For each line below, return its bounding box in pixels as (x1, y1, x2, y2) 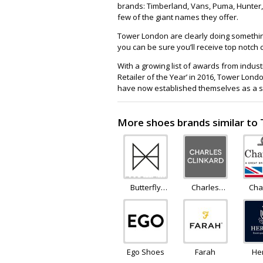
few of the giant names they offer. (117, 11, 238, 22)
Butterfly (130, 182, 161, 193)
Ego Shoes (127, 247, 164, 257)
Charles (191, 182, 220, 193)
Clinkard (190, 193, 220, 204)
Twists (134, 193, 157, 204)
